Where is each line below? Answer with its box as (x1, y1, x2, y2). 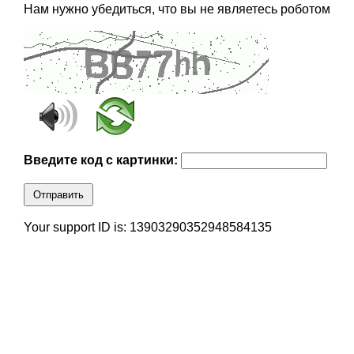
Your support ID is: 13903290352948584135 (23, 220, 272, 235)
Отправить (32, 189, 84, 201)
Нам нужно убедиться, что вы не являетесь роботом (23, 2, 330, 17)
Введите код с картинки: (23, 153, 181, 168)
